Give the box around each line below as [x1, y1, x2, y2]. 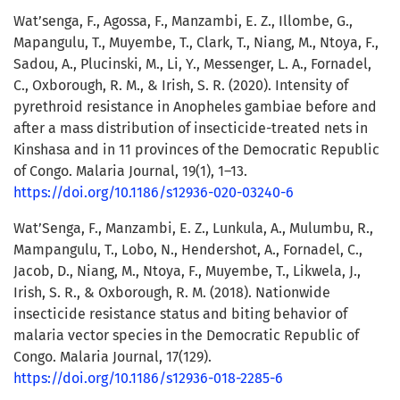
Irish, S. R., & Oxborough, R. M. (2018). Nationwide [13, 284, 330, 302]
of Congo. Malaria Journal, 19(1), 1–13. [13, 162, 247, 180]
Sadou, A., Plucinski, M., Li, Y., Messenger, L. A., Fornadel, [13, 55, 371, 73]
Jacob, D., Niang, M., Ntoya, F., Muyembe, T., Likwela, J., [13, 262, 361, 280]
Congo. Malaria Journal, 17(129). [13, 348, 212, 366]
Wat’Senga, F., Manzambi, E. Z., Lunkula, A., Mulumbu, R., [13, 220, 373, 237]
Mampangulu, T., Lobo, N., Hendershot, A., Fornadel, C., [13, 241, 362, 259]
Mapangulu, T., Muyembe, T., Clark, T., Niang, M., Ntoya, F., [13, 34, 379, 52]
